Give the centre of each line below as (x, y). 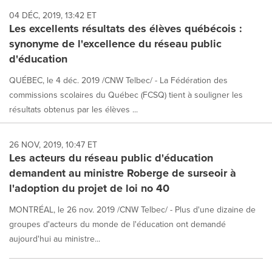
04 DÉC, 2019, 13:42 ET (53, 15)
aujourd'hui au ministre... (55, 238)
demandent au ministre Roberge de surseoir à (123, 173)
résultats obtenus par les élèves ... (73, 109)
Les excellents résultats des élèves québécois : (126, 28)
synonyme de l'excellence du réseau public (115, 43)
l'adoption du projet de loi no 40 (89, 188)
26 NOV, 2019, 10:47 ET (53, 144)
